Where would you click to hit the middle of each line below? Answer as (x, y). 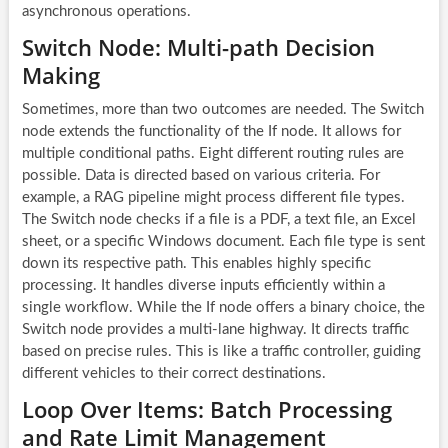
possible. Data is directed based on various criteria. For (200, 175)
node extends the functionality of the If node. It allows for (211, 131)
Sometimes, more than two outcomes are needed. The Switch (222, 109)
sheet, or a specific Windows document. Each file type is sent (223, 241)
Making (60, 74)
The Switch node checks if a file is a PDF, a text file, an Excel (218, 219)
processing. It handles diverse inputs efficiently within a (203, 285)
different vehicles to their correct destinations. (173, 373)
